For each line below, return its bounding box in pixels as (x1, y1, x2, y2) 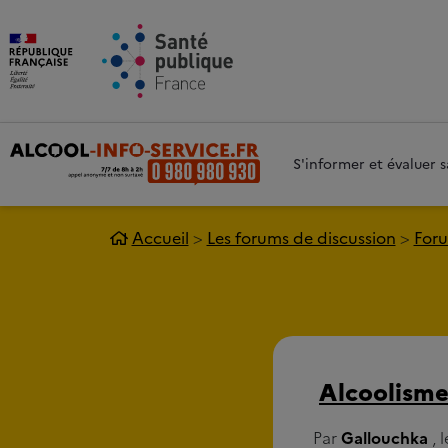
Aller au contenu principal (163, 4, 362, 28)
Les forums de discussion (206, 226, 396, 251)
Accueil (131, 226, 189, 251)
